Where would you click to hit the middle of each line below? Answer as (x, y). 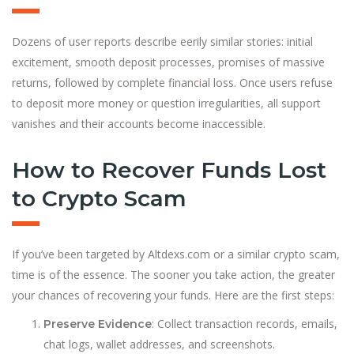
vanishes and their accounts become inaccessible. (139, 123)
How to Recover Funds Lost (169, 169)
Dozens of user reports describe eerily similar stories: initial (162, 41)
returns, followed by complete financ (105, 82)
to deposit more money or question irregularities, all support (166, 103)
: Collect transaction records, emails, (245, 323)
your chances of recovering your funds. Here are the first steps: (173, 295)
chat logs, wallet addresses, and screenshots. (159, 344)
